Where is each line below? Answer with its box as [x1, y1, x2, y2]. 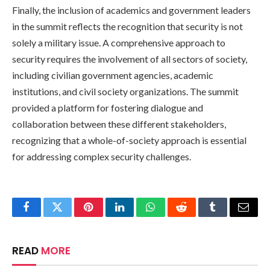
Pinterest [87, 210, 126, 222]
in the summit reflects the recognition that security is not [12, 20, 243, 32]
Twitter [56, 210, 88, 222]
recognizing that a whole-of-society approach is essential [12, 134, 246, 146]
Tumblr [212, 210, 244, 222]
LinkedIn [118, 210, 159, 222]
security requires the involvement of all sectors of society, [12, 52, 247, 64]
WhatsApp [149, 210, 196, 222]
